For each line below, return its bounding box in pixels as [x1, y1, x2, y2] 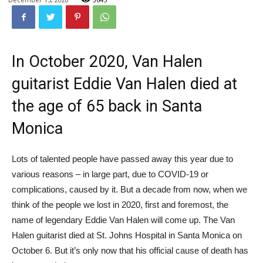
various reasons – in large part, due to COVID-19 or [12, 169, 208, 179]
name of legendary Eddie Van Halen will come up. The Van [12, 215, 235, 225]
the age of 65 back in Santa [12, 97, 202, 116]
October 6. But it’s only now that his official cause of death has [12, 245, 248, 255]
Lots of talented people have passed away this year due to [12, 154, 233, 164]
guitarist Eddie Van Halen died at [12, 75, 237, 93]
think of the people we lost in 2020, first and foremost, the [12, 200, 228, 210]
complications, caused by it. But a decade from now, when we [12, 184, 247, 194]
